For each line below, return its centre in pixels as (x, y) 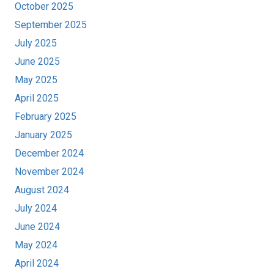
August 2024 (42, 190)
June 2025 (37, 61)
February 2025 (46, 116)
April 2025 (37, 98)
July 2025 (36, 43)
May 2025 (36, 80)
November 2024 (49, 171)
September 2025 (51, 24)
